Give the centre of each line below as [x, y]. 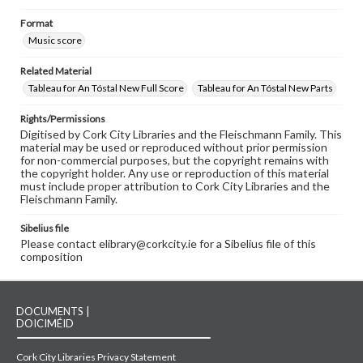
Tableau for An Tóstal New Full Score [106, 88]
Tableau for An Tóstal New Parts [265, 88]
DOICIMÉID [45, 324]
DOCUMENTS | [53, 312]
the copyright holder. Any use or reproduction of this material [175, 173]
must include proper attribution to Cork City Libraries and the [175, 186]
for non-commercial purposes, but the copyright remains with [175, 160]
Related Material [56, 71]
